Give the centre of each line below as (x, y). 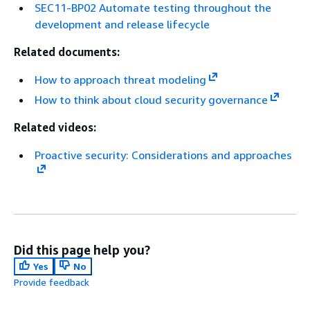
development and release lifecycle (122, 24)
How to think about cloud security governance (151, 100)
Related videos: (55, 127)
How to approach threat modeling (120, 80)
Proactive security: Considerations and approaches (163, 155)
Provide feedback (52, 282)
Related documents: (67, 52)
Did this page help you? (82, 250)
